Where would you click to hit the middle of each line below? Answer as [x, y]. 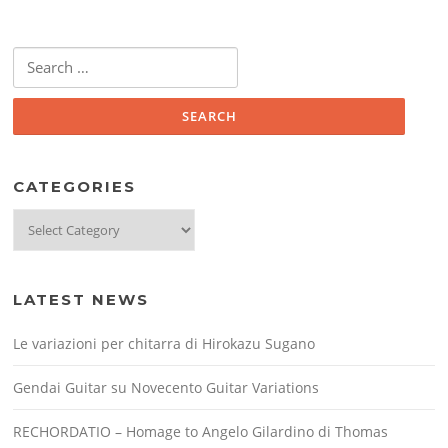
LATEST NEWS [81, 300]
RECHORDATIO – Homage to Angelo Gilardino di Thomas [201, 432]
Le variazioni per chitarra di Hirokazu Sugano [164, 344]
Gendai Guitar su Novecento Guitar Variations [166, 388]
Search [32, 56]
